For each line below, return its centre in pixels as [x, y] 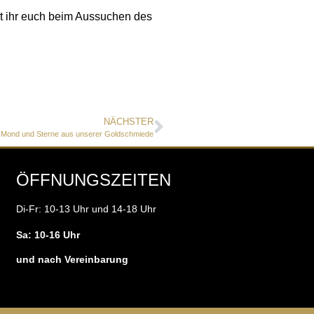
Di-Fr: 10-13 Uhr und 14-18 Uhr [86, 209]
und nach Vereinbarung [72, 260]
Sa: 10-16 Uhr [48, 234]
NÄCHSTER [129, 122]
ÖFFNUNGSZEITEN [93, 179]
